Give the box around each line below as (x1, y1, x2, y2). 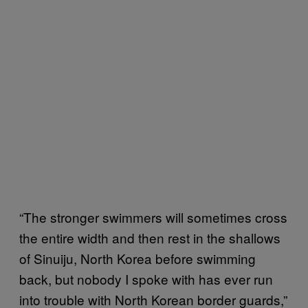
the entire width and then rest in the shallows (19, 228, 280, 247)
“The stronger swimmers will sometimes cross (19, 207, 287, 226)
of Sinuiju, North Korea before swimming (19, 248, 256, 267)
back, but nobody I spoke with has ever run (19, 269, 273, 288)
